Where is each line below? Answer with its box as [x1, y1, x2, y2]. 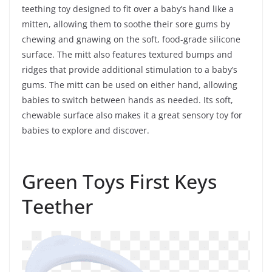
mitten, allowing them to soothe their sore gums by [22, 18, 230, 30]
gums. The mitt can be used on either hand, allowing [22, 78, 237, 90]
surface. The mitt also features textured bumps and [22, 48, 233, 60]
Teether [22, 192, 93, 219]
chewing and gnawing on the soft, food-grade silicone [22, 33, 240, 45]
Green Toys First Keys [22, 168, 217, 194]
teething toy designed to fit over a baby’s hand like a [22, 2, 234, 15]
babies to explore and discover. [22, 124, 149, 136]
